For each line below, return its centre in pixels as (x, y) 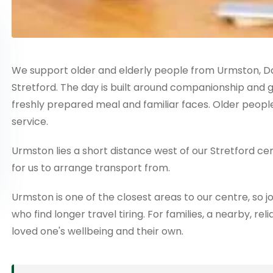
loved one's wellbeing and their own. (97, 232)
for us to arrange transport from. (91, 168)
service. (30, 122)
